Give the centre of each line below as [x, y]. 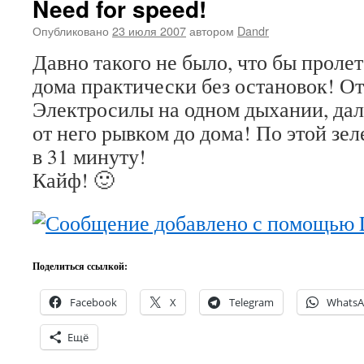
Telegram [251, 302]
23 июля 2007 [149, 30]
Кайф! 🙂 [74, 180]
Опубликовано [71, 30]
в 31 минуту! [89, 156]
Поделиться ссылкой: [80, 266]
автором [212, 30]
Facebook [93, 302]
